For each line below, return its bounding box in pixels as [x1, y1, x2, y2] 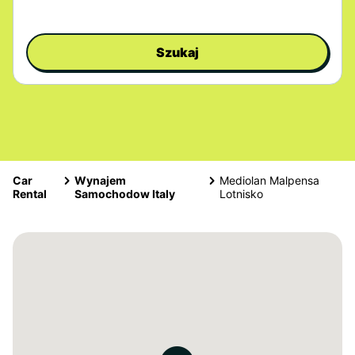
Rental [13, 187, 47, 200]
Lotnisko [219, 187, 263, 200]
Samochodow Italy [74, 187, 176, 200]
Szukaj [156, 44, 199, 60]
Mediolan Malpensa [219, 174, 319, 187]
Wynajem [74, 174, 127, 187]
